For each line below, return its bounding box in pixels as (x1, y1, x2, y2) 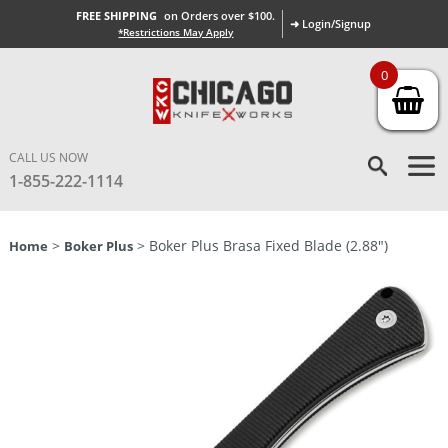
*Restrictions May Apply (118, 25, 234, 39)
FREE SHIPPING (76, 8, 158, 23)
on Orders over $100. (164, 8, 276, 23)
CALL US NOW (8, 149, 88, 166)
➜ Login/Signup (290, 16, 372, 31)
